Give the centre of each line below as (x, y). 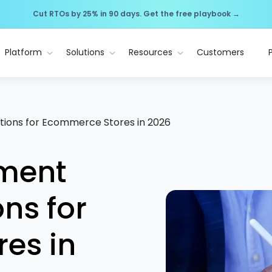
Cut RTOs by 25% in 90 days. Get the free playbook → (136, 14)
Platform (23, 52)
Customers (220, 52)
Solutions (85, 52)
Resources (150, 52)
